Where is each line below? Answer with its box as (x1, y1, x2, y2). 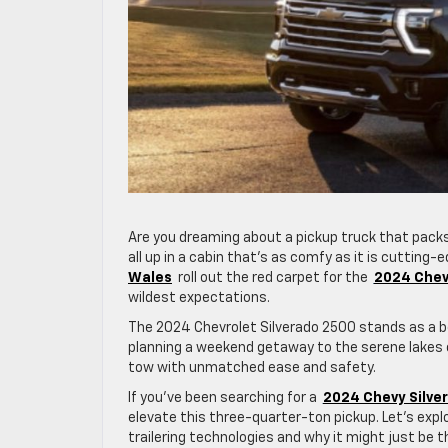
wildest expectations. (128, 291, 270, 306)
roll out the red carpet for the (174, 271, 371, 286)
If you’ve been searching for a (128, 391, 320, 406)
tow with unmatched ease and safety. (128, 361, 376, 376)
